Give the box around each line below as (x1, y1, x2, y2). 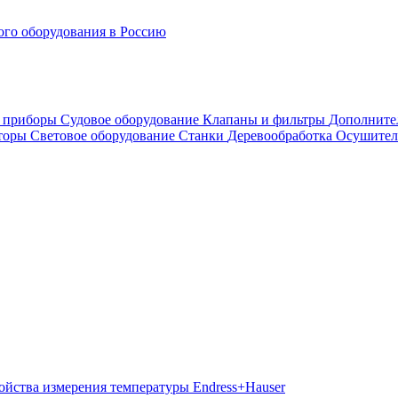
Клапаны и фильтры (203, 112, 329, 127)
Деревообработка (227, 128, 336, 143)
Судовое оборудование (60, 112, 203, 127)
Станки (179, 128, 227, 143)
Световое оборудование (30, 128, 179, 143)
